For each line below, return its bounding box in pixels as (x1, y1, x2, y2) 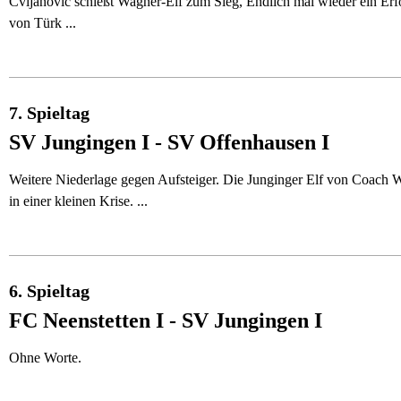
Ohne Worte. (9, 350, 81, 365)
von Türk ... (9, 15, 76, 30)
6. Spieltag (9, 281, 90, 301)
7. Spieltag (9, 103, 90, 123)
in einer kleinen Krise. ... (9, 193, 148, 209)
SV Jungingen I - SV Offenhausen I (9, 131, 329, 154)
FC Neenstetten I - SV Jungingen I (9, 309, 322, 332)
